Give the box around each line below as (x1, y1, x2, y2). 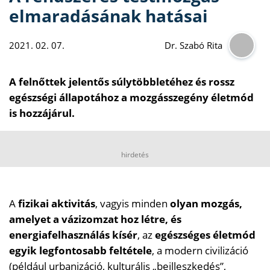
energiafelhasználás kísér (9, 227, 137, 242)
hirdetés (121, 149, 149, 160)
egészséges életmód (155, 227, 256, 242)
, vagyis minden (95, 196, 168, 210)
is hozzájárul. (9, 105, 75, 120)
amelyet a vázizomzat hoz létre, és (9, 212, 181, 226)
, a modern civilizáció (152, 243, 248, 257)
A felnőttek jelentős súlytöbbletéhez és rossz (9, 74, 234, 89)
